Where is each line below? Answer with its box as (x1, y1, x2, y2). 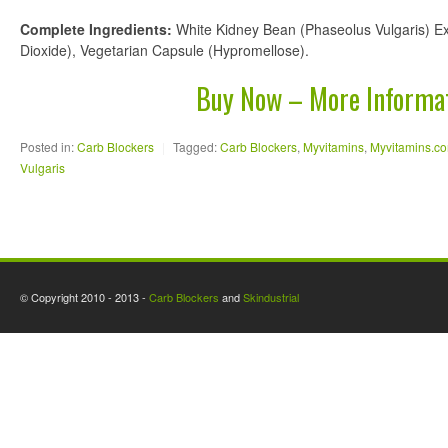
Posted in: (20, 138, 74, 155)
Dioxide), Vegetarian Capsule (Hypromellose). (20, 40, 309, 60)
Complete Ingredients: (20, 19, 172, 39)
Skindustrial (243, 289, 299, 305)
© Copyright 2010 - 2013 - (20, 289, 149, 305)
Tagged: (173, 138, 217, 155)
